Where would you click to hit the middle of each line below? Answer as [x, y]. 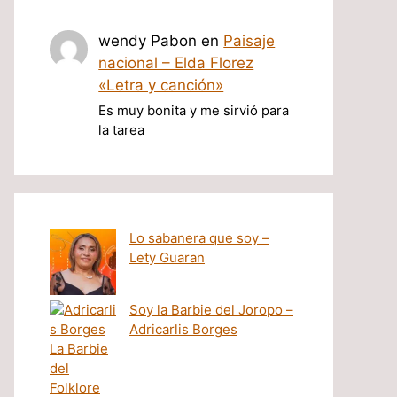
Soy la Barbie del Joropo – [211, 310]
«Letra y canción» [161, 85]
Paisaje [249, 41]
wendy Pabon [148, 41]
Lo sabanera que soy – [199, 238]
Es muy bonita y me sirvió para [194, 111]
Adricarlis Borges [183, 330]
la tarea [122, 131]
